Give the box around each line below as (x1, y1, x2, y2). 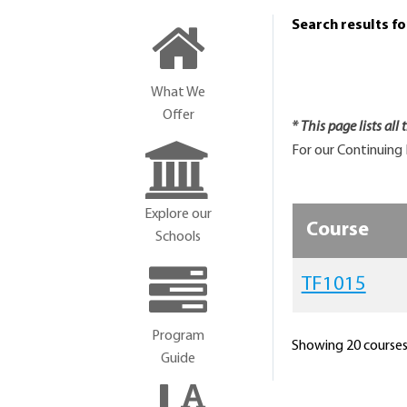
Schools (155, 230, 202, 244)
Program (152, 329, 205, 343)
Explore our (144, 207, 213, 222)
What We (151, 85, 206, 100)
